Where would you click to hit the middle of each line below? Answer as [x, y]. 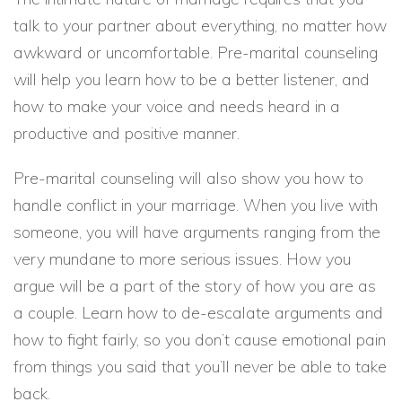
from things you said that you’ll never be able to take [200, 367]
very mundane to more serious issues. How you [182, 259]
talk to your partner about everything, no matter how [200, 26]
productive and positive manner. [127, 133]
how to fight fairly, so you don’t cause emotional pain [200, 340]
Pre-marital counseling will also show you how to [188, 178]
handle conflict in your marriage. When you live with [196, 205]
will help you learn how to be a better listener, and [192, 79]
